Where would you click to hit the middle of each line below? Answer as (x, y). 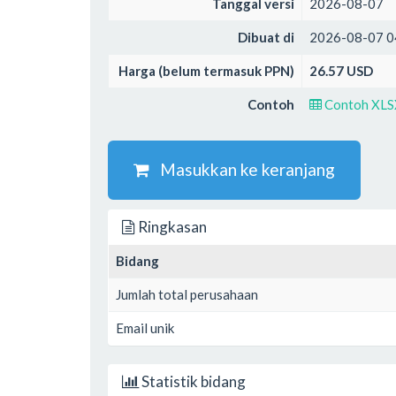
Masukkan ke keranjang (242, 169)
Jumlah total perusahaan (187, 294)
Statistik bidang (192, 381)
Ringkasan (171, 226)
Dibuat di (266, 37)
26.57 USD (341, 71)
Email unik (145, 327)
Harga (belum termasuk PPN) (206, 71)
